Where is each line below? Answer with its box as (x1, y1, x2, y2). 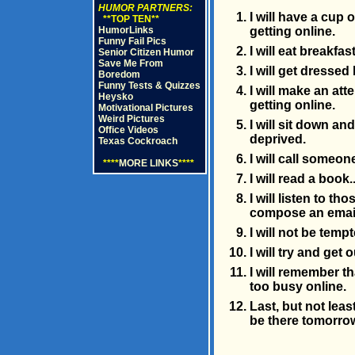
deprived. (249, 132, 306, 146)
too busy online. (249, 280, 346, 293)
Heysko (97, 91, 133, 102)
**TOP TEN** (97, 13, 159, 25)
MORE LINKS (118, 158, 178, 169)
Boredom (97, 69, 140, 80)
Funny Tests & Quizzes (97, 80, 200, 91)
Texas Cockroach (97, 136, 177, 147)
